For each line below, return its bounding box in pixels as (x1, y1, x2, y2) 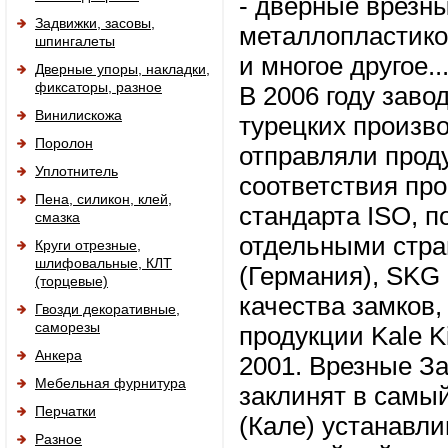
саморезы (35, 319, 100, 335)
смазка (35, 209, 80, 225)
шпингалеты (35, 33, 115, 49)
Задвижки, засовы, (35, 15, 155, 31)
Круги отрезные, (35, 237, 141, 253)
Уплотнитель (35, 163, 118, 179)
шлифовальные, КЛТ (35, 255, 172, 271)
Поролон (35, 135, 93, 151)
